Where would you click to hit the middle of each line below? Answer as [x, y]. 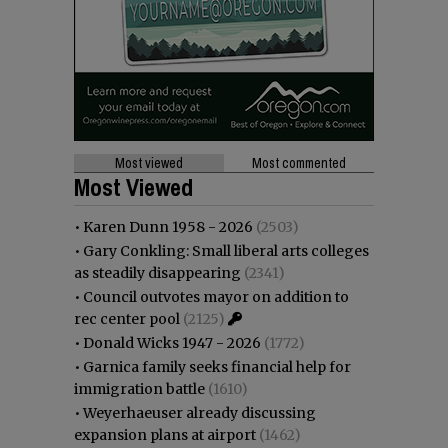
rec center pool [127, 318]
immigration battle [139, 388]
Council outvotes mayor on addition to [216, 296]
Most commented [299, 162]
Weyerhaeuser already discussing [199, 412]
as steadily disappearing [157, 272]
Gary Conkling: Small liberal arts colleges [226, 250]
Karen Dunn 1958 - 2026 [168, 226]
